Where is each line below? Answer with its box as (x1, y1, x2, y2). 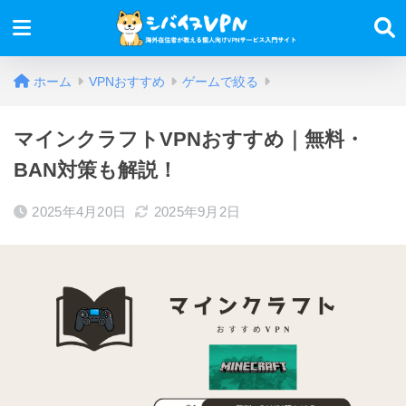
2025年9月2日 (153, 204, 241, 219)
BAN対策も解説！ (14, 159, 178, 181)
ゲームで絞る (182, 74, 258, 89)
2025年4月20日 (32, 204, 127, 219)
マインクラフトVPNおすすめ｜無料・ (14, 128, 364, 150)
